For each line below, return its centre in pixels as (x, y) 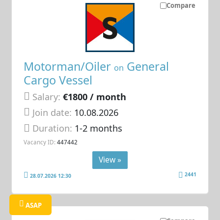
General (147, 66)
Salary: (47, 96)
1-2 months (99, 128)
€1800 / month (95, 96)
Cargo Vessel (58, 80)
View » (110, 159)
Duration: (54, 128)
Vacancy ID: (40, 142)
